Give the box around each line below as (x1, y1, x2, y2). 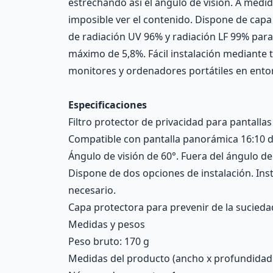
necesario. (68, 183, 116, 197)
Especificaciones (68, 98, 147, 112)
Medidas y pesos (68, 218, 145, 231)
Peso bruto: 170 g (68, 235, 149, 248)
